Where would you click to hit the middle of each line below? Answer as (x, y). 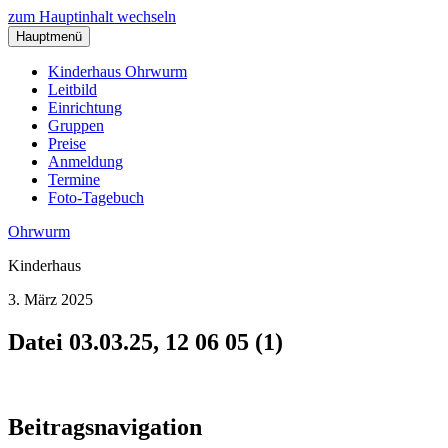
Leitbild (72, 89)
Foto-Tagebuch (96, 197)
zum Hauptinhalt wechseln (92, 16)
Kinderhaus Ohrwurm (117, 71)
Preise (67, 143)
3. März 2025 (50, 299)
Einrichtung (85, 107)
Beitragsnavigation (105, 426)
